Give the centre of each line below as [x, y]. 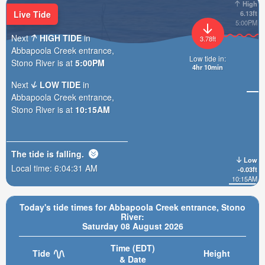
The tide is [34, 153]
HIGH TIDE [61, 38]
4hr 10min [208, 67]
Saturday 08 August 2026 [132, 226]
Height [216, 253]
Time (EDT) [132, 248]
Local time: [33, 168]
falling [69, 153]
